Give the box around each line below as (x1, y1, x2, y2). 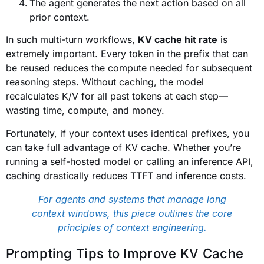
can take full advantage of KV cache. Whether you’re (6, 141, 241, 153)
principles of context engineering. (57, 221, 207, 233)
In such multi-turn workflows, (6, 34, 138, 46)
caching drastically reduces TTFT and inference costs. (6, 169, 246, 181)
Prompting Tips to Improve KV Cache (6, 245, 244, 261)
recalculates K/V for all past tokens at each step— (6, 90, 228, 103)
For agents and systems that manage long (38, 193, 226, 205)
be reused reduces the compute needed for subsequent (6, 62, 252, 74)
